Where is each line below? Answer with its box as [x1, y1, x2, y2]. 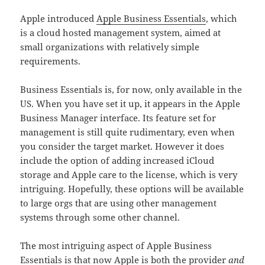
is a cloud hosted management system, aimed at [20, 27, 221, 39]
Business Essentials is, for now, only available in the [20, 83, 243, 96]
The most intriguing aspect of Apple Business [20, 240, 212, 252]
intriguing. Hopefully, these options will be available [20, 183, 244, 195]
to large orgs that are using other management [20, 197, 217, 209]
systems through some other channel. [20, 211, 180, 224]
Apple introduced [20, 12, 97, 25]
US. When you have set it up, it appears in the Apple [20, 98, 241, 110]
